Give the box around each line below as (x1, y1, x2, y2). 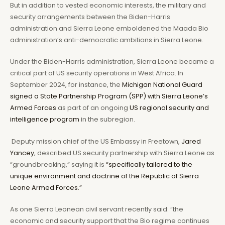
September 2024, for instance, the (10, 80, 122, 89)
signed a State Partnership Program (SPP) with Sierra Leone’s (10, 92, 208, 101)
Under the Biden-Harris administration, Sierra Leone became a (10, 57, 214, 66)
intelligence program (10, 115, 79, 124)
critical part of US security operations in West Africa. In (10, 69, 183, 78)
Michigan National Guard (122, 80, 202, 89)
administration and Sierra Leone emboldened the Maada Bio (10, 24, 208, 33)
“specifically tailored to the (106, 160, 192, 169)
